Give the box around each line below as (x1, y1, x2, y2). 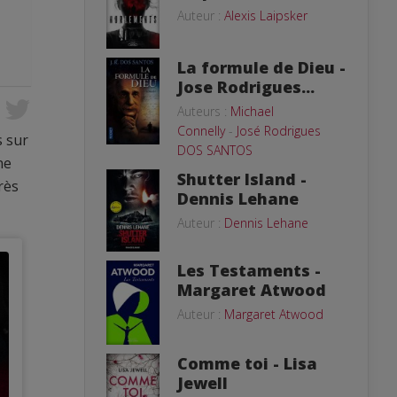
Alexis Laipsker (224, 7, 307, 24)
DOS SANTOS (177, 141, 253, 159)
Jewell (177, 371, 228, 393)
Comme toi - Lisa (177, 352, 317, 374)
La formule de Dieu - (177, 56, 346, 78)
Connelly (177, 121, 225, 139)
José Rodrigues (237, 121, 321, 139)
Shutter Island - (177, 167, 307, 190)
